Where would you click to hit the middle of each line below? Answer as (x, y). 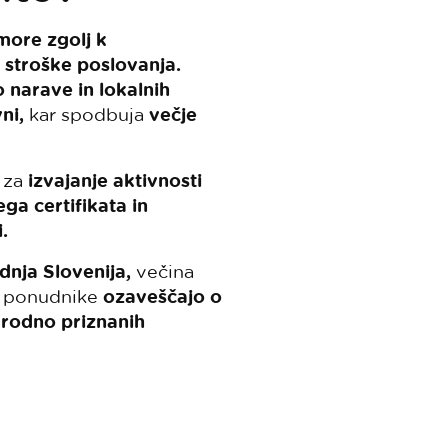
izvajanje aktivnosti (115, 180)
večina (162, 271)
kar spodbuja (86, 114)
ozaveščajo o (162, 296)
